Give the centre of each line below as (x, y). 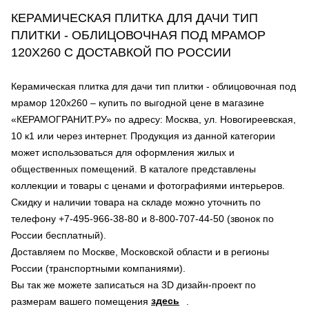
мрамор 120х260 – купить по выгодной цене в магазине (138, 103)
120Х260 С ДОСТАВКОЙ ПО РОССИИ (121, 52)
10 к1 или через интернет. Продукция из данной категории (143, 136)
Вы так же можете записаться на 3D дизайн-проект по (133, 285)
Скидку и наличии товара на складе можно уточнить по (136, 202)
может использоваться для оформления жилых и (123, 152)
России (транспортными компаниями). (98, 268)
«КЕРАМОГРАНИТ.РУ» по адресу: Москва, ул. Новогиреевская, (153, 119)
